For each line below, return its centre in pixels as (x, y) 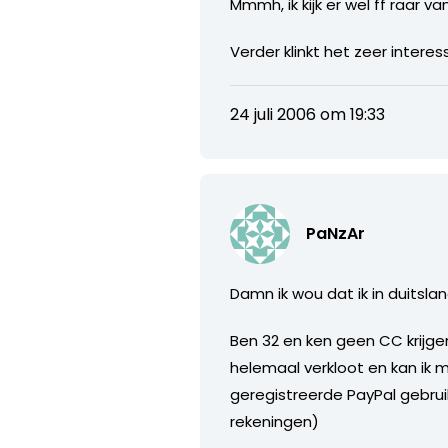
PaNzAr (336, 233)
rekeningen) (275, 421)
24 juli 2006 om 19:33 (308, 114)
